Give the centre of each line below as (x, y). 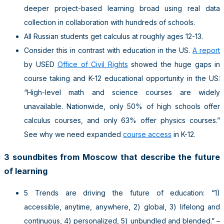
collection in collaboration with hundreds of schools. (109, 22)
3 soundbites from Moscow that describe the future (112, 157)
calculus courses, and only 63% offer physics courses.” (122, 120)
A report (206, 50)
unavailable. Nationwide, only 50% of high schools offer (122, 106)
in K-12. (183, 134)
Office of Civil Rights (93, 64)
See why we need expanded (73, 134)
